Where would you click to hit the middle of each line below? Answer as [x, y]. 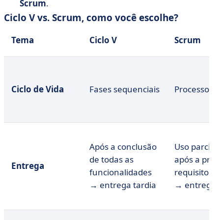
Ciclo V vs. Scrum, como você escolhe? [91, 18]
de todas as [111, 159]
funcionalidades [121, 172]
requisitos [193, 172]
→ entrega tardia [123, 185]
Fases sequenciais [124, 89]
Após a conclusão [123, 147]
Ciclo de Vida [38, 89]
